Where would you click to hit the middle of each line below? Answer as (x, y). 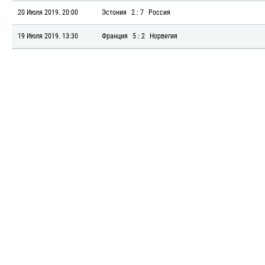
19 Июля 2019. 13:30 (48, 36)
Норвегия (164, 36)
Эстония (114, 12)
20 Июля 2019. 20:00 (48, 12)
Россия (159, 12)
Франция (115, 36)
